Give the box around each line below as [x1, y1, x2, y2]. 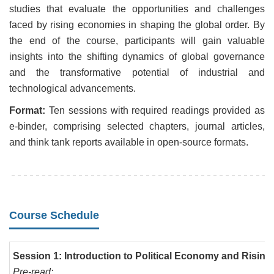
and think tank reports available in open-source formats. [9, 137, 248, 148]
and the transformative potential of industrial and [9, 67, 265, 78]
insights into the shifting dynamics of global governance [9, 51, 265, 62]
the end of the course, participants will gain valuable [9, 35, 265, 46]
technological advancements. [9, 83, 136, 94]
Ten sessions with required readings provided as [48, 105, 265, 116]
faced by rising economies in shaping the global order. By [9, 20, 265, 31]
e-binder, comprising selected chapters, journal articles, [9, 121, 265, 132]
